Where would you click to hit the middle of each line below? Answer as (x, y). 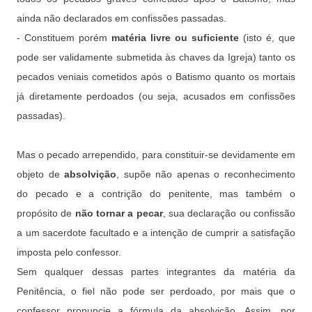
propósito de (46, 213)
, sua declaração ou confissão (229, 213)
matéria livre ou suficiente (175, 38)
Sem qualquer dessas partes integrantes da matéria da (156, 272)
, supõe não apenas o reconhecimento (206, 174)
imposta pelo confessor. (69, 252)
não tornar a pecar (119, 213)
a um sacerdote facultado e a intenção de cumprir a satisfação (156, 233)
